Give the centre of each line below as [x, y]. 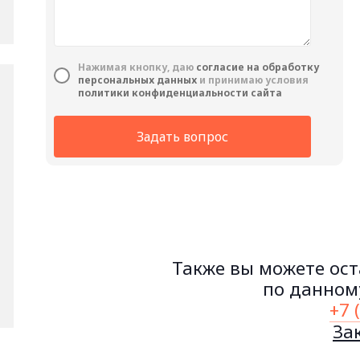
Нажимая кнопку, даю [137, 67]
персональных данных [137, 80]
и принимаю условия [253, 80]
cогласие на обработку [258, 67]
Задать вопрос [182, 137]
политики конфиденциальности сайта [180, 93]
